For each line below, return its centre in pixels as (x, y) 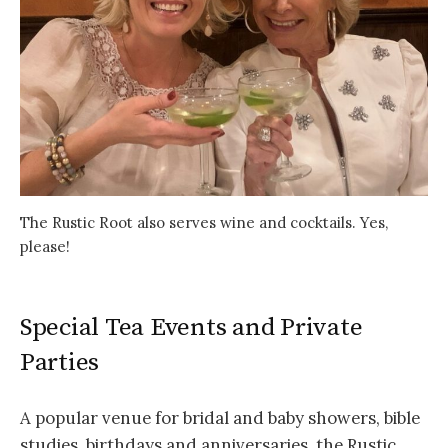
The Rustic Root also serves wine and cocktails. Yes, (204, 223)
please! (45, 247)
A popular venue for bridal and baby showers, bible (220, 418)
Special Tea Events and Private (191, 327)
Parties (60, 362)
